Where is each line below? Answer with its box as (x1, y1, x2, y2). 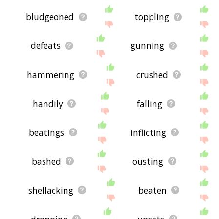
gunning (131, 40, 165, 52)
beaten (138, 184, 167, 196)
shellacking (28, 184, 74, 196)
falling (137, 97, 163, 109)
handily (33, 97, 64, 109)
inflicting (130, 126, 166, 138)
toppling (134, 11, 169, 23)
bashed (31, 155, 61, 167)
